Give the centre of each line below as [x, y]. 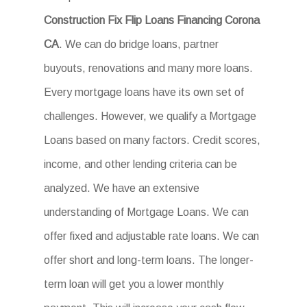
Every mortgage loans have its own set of [144, 92]
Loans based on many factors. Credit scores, [152, 140]
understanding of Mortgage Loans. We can [147, 212]
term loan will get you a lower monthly [134, 284]
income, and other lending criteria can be [141, 164]
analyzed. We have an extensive [122, 188]
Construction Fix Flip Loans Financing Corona [152, 20]
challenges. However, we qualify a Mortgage [150, 116]
